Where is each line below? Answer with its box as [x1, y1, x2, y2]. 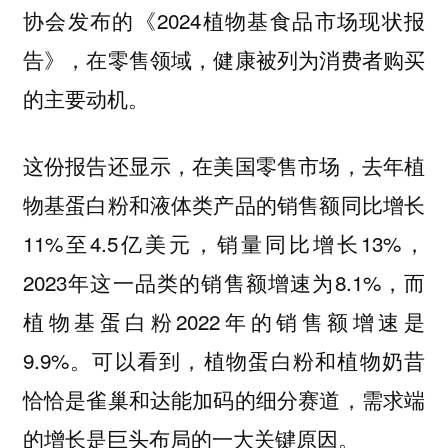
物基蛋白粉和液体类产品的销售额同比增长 [22, 188, 426, 219]
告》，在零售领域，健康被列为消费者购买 [22, 44, 426, 75]
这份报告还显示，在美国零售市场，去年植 [22, 149, 426, 180]
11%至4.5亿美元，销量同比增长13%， [22, 227, 426, 258]
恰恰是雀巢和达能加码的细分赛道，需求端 [22, 383, 426, 414]
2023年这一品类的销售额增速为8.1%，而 [22, 266, 426, 297]
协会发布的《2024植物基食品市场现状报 [22, 5, 426, 36]
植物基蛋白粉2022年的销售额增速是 [22, 305, 426, 336]
